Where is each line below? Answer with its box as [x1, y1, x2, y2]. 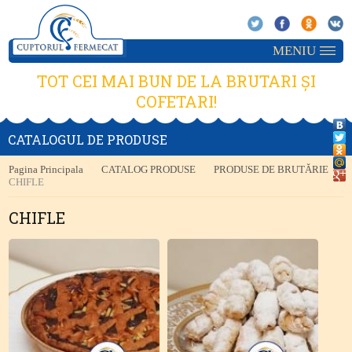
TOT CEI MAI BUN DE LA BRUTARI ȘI [36, 71, 316, 91]
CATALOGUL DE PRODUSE [8, 131, 167, 148]
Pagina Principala [9, 163, 84, 175]
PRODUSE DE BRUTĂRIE [214, 163, 329, 175]
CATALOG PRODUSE [101, 163, 196, 175]
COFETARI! [135, 91, 217, 112]
